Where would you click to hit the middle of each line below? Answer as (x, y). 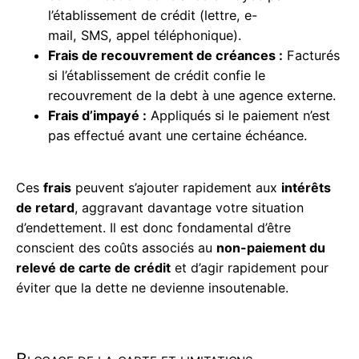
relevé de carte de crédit (93, 268)
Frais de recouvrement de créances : (165, 56)
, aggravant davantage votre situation (189, 208)
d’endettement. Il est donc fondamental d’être (153, 228)
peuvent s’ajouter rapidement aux (176, 188)
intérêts (306, 188)
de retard (45, 208)
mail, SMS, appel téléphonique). (145, 36)
